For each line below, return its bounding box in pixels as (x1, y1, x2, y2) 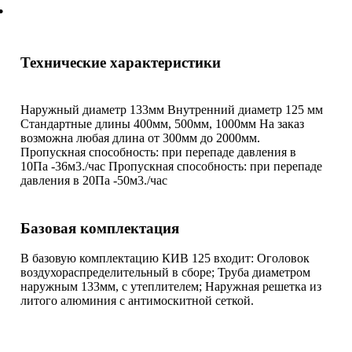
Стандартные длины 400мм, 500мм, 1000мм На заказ (20, 116, 304, 130)
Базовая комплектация (20, 219, 179, 236)
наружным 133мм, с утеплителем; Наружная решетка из (20, 280, 321, 294)
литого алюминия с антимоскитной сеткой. (20, 294, 254, 308)
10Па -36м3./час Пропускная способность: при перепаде (20, 159, 322, 173)
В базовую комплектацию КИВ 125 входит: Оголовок (20, 251, 310, 266)
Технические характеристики (20, 53, 221, 71)
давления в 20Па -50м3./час (20, 173, 167, 187)
